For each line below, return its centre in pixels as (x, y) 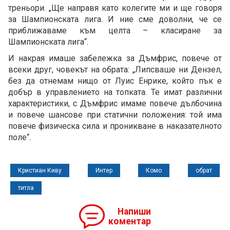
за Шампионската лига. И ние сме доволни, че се (115, 20)
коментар (130, 222)
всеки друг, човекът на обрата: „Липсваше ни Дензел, (115, 70)
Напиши (134, 212)
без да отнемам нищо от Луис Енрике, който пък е (115, 81)
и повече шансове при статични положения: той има (115, 115)
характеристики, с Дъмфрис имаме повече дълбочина (115, 104)
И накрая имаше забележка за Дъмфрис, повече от (115, 59)
